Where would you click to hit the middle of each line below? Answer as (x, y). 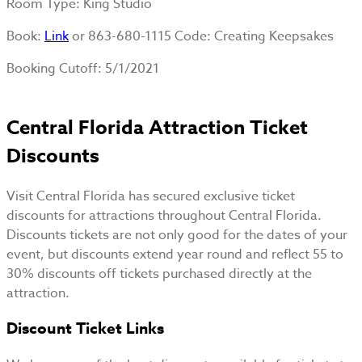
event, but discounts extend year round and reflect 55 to (175, 254)
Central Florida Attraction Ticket (157, 128)
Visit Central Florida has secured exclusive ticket (151, 196)
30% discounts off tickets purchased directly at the (159, 274)
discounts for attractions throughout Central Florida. (164, 215)
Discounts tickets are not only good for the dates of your (177, 235)
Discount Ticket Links (85, 329)
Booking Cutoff (52, 68)
